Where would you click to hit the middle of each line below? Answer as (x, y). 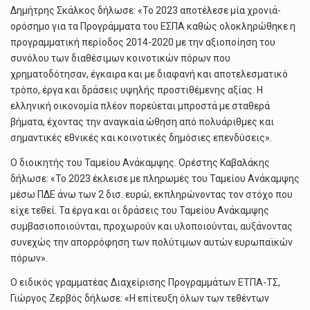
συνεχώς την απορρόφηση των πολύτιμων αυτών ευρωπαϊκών (152, 242)
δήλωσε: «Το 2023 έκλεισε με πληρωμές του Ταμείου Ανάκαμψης (155, 178)
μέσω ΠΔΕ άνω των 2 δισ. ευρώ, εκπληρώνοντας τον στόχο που (152, 194)
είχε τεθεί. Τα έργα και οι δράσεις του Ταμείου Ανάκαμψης (140, 210)
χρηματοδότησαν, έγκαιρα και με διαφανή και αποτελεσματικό (149, 74)
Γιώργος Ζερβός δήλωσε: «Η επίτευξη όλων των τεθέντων (140, 299)
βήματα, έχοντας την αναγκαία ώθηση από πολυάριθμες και (142, 121)
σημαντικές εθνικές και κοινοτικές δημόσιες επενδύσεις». (141, 137)
